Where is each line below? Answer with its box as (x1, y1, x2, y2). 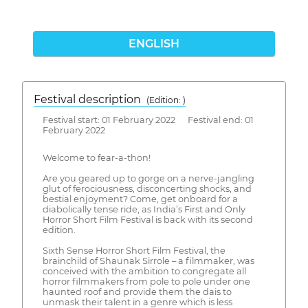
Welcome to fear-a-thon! (42, 153, 151, 164)
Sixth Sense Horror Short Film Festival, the (42, 245, 225, 256)
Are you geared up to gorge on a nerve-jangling (42, 173, 254, 184)
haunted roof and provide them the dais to (42, 287, 232, 298)
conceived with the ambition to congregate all (42, 266, 246, 277)
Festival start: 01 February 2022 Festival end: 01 (42, 114, 254, 125)
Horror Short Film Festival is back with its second (42, 214, 253, 225)
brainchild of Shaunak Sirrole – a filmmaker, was (42, 256, 254, 267)
